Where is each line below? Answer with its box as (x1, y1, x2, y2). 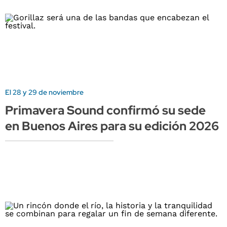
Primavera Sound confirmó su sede (5, 102, 206, 119)
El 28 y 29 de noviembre (5, 88, 84, 97)
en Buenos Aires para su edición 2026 (5, 118, 219, 134)
